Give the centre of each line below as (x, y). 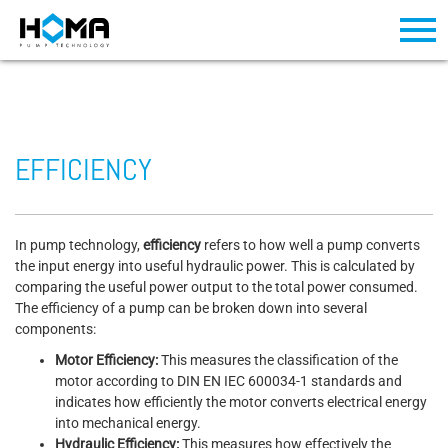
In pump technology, (79, 245)
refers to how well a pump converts (310, 245)
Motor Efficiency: (106, 360)
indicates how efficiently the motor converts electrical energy (241, 402)
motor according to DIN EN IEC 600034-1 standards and (228, 381)
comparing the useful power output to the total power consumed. (216, 287)
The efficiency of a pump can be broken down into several (191, 308)
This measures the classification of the (278, 360)
